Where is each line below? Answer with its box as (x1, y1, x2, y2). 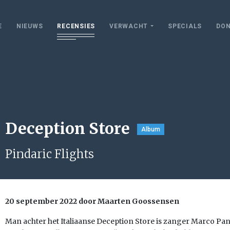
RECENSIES (57, 22, 95, 30)
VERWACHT (109, 22, 148, 30)
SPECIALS (168, 22, 202, 30)
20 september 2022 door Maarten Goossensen (5, 197, 179, 206)
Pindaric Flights (5, 147, 94, 161)
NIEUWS (16, 22, 43, 30)
